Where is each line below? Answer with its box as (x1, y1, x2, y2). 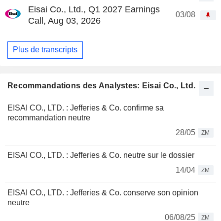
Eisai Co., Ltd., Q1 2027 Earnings (28, 4, 160, 14)
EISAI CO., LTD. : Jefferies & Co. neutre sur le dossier (7, 151, 194, 159)
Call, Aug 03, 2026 (28, 15, 101, 26)
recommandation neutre (7, 113, 90, 122)
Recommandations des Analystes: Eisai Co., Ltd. (7, 81, 196, 90)
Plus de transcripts (13, 45, 77, 54)
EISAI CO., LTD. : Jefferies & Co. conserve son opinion (7, 188, 198, 197)
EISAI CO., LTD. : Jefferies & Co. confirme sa (7, 104, 164, 112)
